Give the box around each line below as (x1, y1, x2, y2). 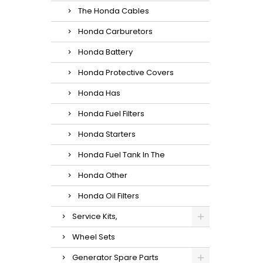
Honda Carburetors (78, 26, 153, 37)
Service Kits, (72, 211, 117, 222)
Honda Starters (78, 129, 136, 140)
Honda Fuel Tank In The (78, 149, 165, 160)
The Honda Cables (78, 5, 149, 16)
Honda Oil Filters (78, 190, 139, 201)
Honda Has (78, 87, 120, 99)
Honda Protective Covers (78, 67, 174, 78)
